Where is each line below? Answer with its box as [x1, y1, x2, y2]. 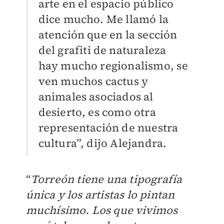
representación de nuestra [38, 120, 178, 135]
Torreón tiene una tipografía [30, 171, 182, 187]
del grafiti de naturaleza [38, 42, 166, 58]
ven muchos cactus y [38, 73, 148, 89]
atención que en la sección [38, 27, 177, 42]
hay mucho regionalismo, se [38, 58, 188, 73]
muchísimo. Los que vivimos [25, 202, 178, 218]
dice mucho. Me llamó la [38, 11, 169, 27]
